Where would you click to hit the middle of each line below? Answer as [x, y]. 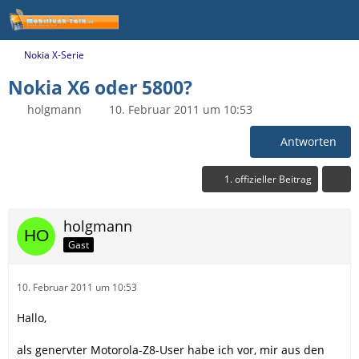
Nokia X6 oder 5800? [100, 87]
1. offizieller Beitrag [268, 179]
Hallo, [32, 318]
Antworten [309, 141]
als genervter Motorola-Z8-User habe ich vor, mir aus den [171, 350]
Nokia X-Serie [54, 55]
